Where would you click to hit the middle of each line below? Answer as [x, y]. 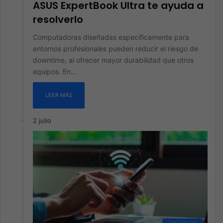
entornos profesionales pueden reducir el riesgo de [115, 49]
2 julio [42, 120]
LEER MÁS [59, 95]
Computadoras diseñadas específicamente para [111, 37]
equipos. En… [55, 71]
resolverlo [58, 19]
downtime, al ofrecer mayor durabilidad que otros [113, 60]
